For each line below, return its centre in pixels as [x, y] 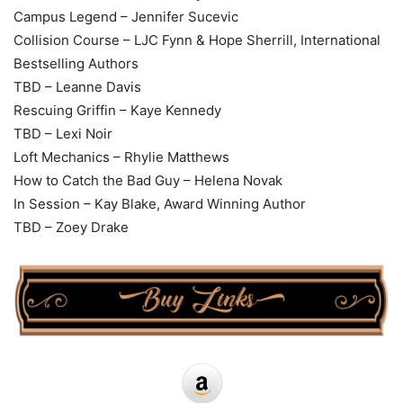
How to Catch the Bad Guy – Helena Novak [148, 180]
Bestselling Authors [76, 63]
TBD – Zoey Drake [71, 227]
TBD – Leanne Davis [77, 86]
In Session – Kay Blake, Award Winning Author [160, 203]
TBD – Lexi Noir [63, 133]
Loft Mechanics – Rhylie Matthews [121, 157]
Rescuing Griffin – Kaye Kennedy [117, 110]
